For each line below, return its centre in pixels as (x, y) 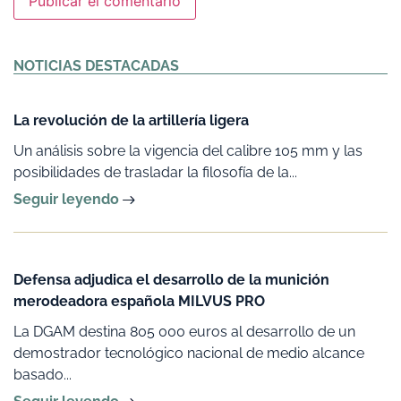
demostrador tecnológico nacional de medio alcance (189, 353)
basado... (43, 374)
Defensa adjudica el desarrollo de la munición (171, 279)
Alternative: (52, 44)
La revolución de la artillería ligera (131, 120)
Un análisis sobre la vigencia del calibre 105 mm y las (188, 150)
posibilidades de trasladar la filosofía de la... (155, 172)
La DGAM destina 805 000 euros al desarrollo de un (184, 331)
